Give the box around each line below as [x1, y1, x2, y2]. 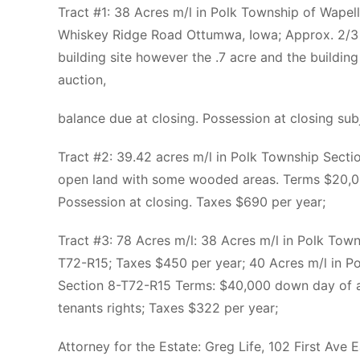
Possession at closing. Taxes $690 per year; [58, 193, 325, 210]
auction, [58, 71, 106, 88]
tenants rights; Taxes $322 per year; [58, 299, 278, 316]
